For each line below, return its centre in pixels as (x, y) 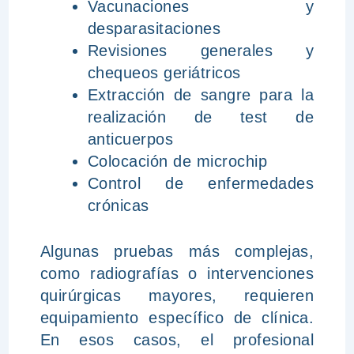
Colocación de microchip (177, 161)
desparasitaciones (154, 28)
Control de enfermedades (201, 183)
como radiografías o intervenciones (177, 273)
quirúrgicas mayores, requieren (177, 296)
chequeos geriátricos (164, 73)
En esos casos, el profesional (177, 340)
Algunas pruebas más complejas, (177, 251)
